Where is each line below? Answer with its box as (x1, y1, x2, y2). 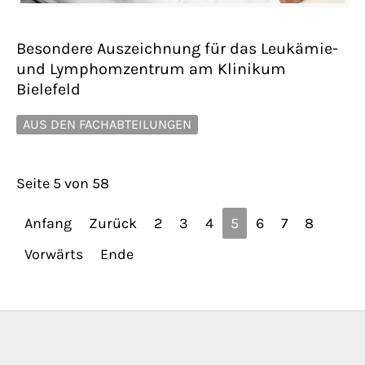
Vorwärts (24, 245, 83, 264)
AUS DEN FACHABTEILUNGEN (23, 116, 191, 132)
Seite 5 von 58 (16, 174, 109, 193)
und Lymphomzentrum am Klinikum (16, 59, 286, 78)
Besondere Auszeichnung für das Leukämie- (16, 38, 338, 58)
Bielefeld (16, 79, 81, 99)
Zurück (89, 214, 137, 233)
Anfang (24, 214, 72, 233)
